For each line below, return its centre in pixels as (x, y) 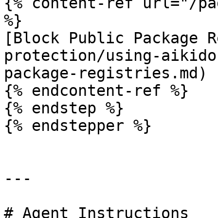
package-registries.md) (106, 73)
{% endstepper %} (78, 126)
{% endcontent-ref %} (96, 91)
